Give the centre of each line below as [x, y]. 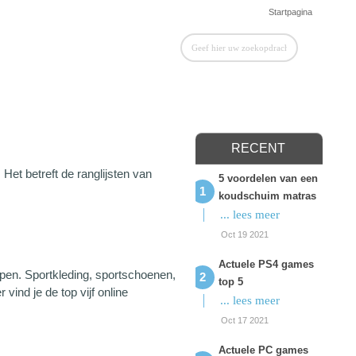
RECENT [258, 148]
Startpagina [290, 12]
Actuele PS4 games [266, 264]
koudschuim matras [267, 196]
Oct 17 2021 [245, 320]
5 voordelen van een [268, 178]
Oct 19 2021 [245, 234]
